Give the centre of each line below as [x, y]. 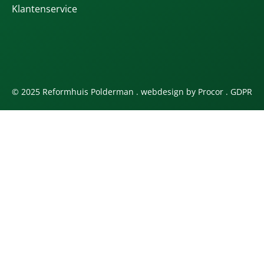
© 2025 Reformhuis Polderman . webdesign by [105, 92]
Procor [211, 92]
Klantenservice [44, 9]
